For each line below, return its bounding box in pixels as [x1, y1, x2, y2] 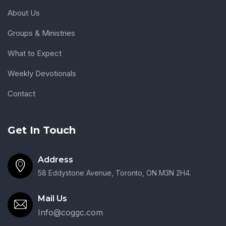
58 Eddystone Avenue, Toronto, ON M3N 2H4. [38, 168, 191, 178]
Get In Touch [8, 124, 76, 137]
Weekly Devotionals [8, 69, 76, 79]
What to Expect [8, 48, 62, 59]
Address [38, 155, 73, 165]
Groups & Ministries [8, 28, 75, 38]
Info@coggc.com [38, 207, 103, 218]
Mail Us [38, 194, 67, 204]
